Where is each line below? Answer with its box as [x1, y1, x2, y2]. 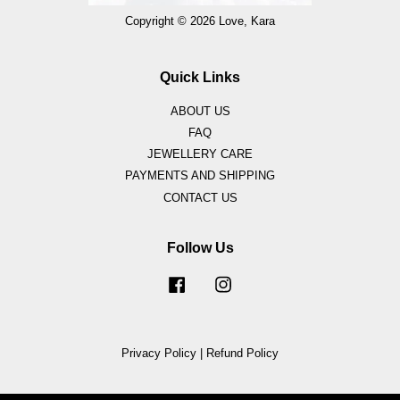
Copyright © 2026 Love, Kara [125, 13, 275, 28]
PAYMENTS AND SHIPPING [125, 169, 275, 183]
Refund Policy [206, 346, 279, 360]
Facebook [189, 274, 240, 288]
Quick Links [160, 69, 240, 85]
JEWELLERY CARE [147, 147, 253, 162]
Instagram [236, 274, 287, 288]
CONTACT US [162, 190, 237, 204]
